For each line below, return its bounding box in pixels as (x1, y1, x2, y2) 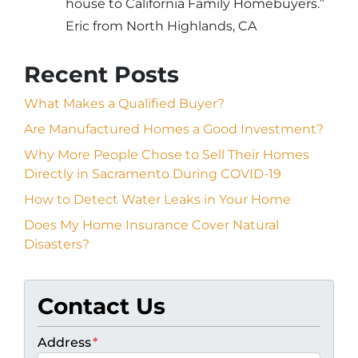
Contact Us (38, 292, 165, 320)
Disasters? (24, 237, 89, 253)
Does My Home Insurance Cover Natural (24, 217, 279, 233)
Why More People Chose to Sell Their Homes (24, 147, 309, 163)
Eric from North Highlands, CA (66, 18, 257, 34)
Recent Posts (24, 61, 179, 89)
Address (38, 335, 91, 351)
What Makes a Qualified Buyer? (24, 96, 225, 112)
